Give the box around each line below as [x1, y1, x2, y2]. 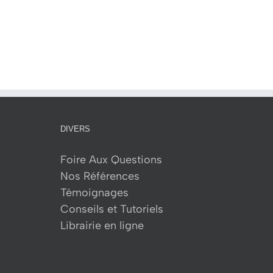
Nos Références [60, 169, 140, 183]
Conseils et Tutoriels [60, 202, 163, 216]
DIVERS [60, 124, 90, 134]
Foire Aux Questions [60, 153, 162, 167]
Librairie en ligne [60, 219, 144, 233]
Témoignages [60, 186, 129, 200]
